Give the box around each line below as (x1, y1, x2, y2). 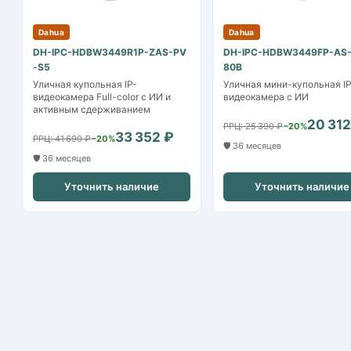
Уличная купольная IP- (33, 78, 137, 91)
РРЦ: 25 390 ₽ (223, 121, 283, 132)
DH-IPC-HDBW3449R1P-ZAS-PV (33, 46, 186, 59)
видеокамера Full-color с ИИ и (33, 91, 171, 103)
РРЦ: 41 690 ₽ (33, 133, 91, 145)
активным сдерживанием (33, 103, 150, 116)
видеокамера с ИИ (223, 91, 309, 103)
